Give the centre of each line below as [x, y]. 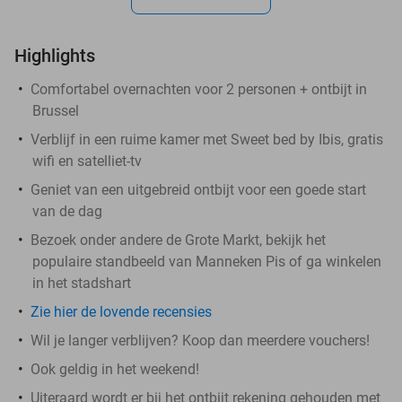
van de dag [67, 211]
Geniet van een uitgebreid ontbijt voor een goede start [198, 189]
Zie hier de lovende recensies [121, 311]
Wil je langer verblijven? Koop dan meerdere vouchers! [200, 340]
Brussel [56, 110]
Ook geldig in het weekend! [115, 369]
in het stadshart [82, 283]
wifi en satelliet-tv [87, 161]
